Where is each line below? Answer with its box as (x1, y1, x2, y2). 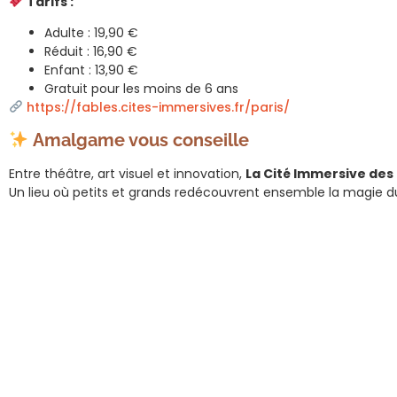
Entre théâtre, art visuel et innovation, (9, 165, 245, 183)
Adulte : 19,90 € (44, 24, 138, 43)
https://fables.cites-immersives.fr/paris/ (26, 98, 290, 117)
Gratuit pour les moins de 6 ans (44, 80, 238, 98)
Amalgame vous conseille (28, 129, 249, 152)
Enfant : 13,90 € (44, 61, 138, 80)
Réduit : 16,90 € (44, 43, 137, 61)
